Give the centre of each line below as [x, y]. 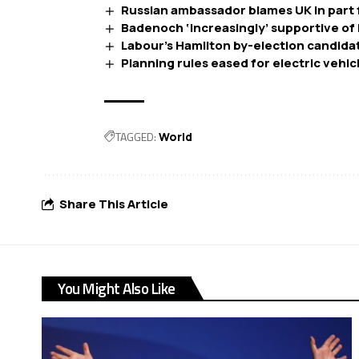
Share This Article [114, 204]
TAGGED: [136, 136]
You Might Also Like [117, 288]
